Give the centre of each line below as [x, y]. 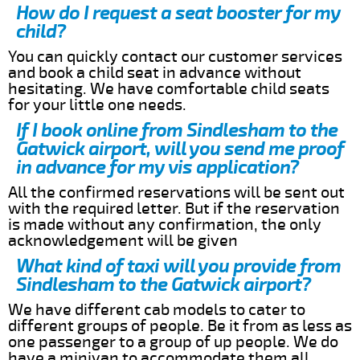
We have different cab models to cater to [157, 309]
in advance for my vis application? [157, 167]
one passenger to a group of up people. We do [173, 342]
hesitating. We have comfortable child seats [169, 88]
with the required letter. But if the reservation [174, 208]
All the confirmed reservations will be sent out [176, 192]
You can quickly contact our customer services [175, 56]
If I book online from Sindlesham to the [177, 130]
